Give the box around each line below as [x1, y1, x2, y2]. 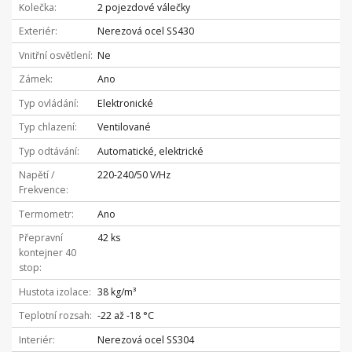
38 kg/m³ [97, 284, 136, 299]
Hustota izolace [18, 284, 89, 299]
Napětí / [18, 168, 54, 182]
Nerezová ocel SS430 [97, 24, 194, 38]
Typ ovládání [18, 96, 76, 110]
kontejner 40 [18, 246, 76, 260]
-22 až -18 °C [97, 309, 154, 323]
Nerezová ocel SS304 [97, 332, 194, 346]
